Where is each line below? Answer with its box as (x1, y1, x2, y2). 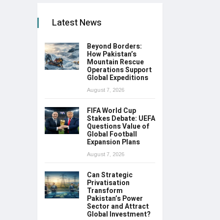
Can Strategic (87, 170, 133, 181)
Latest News (52, 16, 102, 30)
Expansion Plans (87, 137, 141, 148)
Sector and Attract (87, 201, 149, 212)
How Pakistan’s (87, 49, 137, 60)
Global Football (87, 129, 137, 140)
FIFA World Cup (87, 106, 136, 116)
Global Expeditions (87, 73, 150, 83)
